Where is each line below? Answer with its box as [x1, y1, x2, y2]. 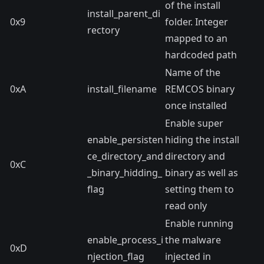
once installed [165, 99, 227, 112]
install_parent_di [87, 7, 160, 20]
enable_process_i [87, 233, 163, 246]
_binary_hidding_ [87, 166, 162, 179]
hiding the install [165, 133, 239, 146]
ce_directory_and [87, 150, 163, 163]
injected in [165, 250, 211, 263]
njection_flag [87, 250, 144, 263]
